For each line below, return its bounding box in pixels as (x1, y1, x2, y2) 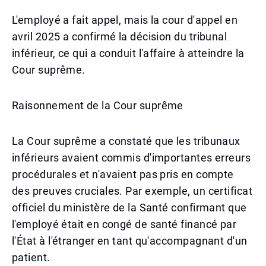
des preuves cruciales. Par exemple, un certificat (12, 185, 253, 197)
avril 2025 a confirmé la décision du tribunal (12, 30, 227, 43)
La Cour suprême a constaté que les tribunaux (12, 135, 240, 147)
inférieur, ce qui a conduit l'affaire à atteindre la (12, 47, 245, 59)
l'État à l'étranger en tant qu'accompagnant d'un (12, 235, 248, 247)
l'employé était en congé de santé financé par (12, 218, 237, 230)
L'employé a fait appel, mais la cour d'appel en (12, 14, 238, 26)
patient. (12, 251, 50, 264)
